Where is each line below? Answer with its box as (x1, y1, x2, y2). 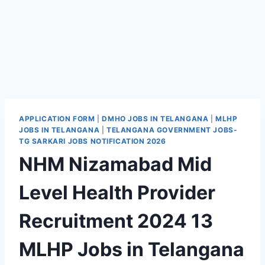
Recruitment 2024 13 (19, 209, 213, 232)
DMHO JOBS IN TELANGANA (102, 114, 209, 123)
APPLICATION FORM (19, 114, 95, 123)
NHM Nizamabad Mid (19, 152, 212, 176)
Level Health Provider (19, 180, 215, 204)
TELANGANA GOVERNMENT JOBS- (106, 125, 238, 134)
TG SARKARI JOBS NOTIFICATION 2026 (19, 137, 166, 146)
